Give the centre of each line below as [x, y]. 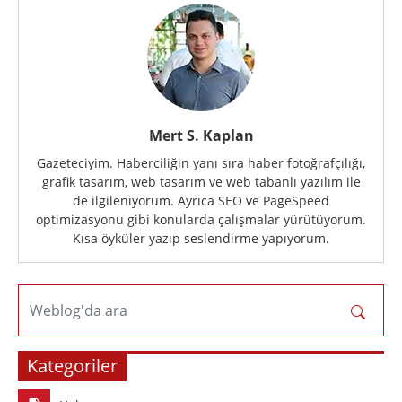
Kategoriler [72, 366]
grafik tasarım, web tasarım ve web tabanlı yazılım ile [201, 182]
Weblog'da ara [79, 310]
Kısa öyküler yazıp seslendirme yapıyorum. [201, 238]
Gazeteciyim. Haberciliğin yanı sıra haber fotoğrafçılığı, [201, 163]
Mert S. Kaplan [201, 135]
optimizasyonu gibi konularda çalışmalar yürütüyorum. [201, 219]
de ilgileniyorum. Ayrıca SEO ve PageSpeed [201, 201]
